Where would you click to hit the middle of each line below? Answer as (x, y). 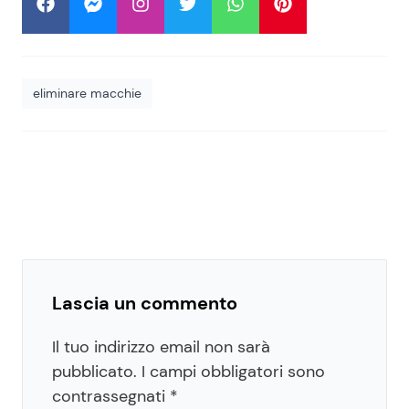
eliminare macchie (87, 93)
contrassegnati (111, 396)
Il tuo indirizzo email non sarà (161, 347)
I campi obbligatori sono (233, 372)
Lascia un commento (145, 303)
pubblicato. (94, 372)
